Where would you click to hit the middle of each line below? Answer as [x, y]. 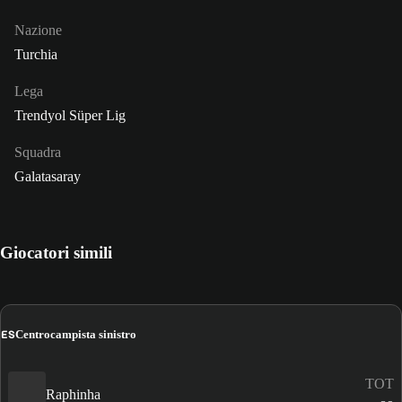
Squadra [38, 152]
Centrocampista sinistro [76, 335]
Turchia [36, 54]
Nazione [38, 30]
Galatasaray [48, 176]
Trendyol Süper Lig [70, 115]
